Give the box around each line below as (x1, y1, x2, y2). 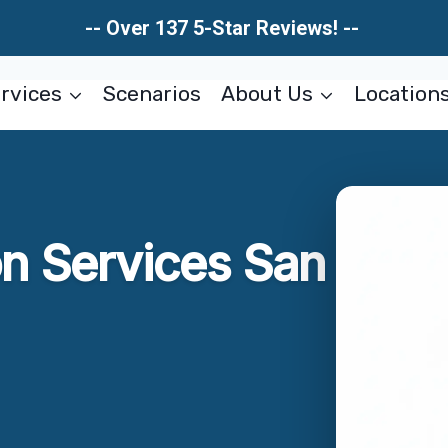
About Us (220, 81, 313, 106)
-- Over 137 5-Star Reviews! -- (84, 16, 364, 40)
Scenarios (103, 81, 202, 106)
